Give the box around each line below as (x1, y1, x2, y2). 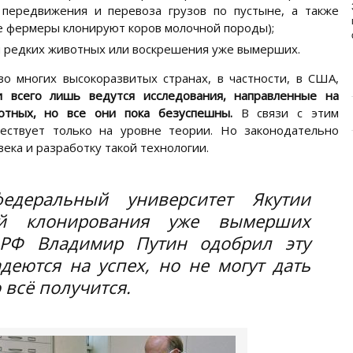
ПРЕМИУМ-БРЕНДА (115, 7, 267, 27)
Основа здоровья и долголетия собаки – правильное (115, 35, 351, 46)
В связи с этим (232, 105, 340, 121)
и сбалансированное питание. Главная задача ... (115, 49, 334, 61)
